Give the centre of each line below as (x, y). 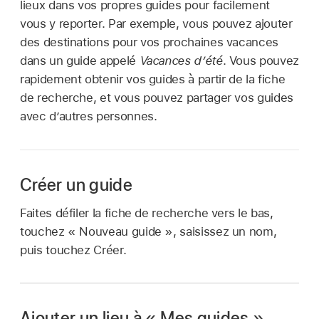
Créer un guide (77, 184)
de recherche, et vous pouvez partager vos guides (157, 97)
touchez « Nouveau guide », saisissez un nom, (148, 232)
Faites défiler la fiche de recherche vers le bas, (147, 213)
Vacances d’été (181, 60)
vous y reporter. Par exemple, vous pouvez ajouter (156, 23)
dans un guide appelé (80, 60)
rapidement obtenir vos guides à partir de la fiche (153, 79)
